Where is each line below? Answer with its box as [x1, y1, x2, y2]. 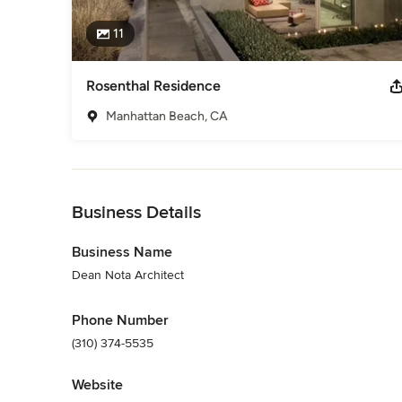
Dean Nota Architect [72, 267, 184, 283]
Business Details [72, 201, 201, 223]
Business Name [72, 242, 172, 261]
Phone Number [72, 310, 169, 329]
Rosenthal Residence [86, 76, 221, 94]
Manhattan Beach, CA [106, 108, 228, 124]
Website [72, 375, 123, 394]
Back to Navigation [72, 170, 177, 186]
